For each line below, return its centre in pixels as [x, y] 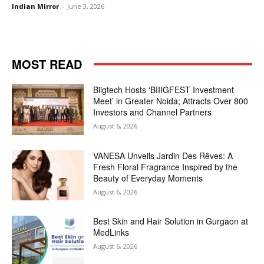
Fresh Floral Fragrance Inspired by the [166, 166]
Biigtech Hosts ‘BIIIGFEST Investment [164, 90]
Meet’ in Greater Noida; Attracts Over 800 [171, 101]
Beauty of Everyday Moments [148, 178]
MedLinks [111, 232]
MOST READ [47, 64]
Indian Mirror [35, 6]
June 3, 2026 [86, 6]
